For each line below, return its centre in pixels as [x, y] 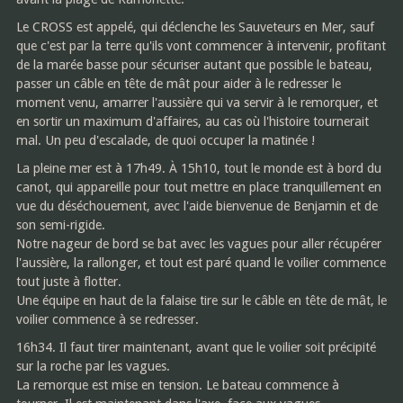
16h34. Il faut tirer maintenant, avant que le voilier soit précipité [196, 347]
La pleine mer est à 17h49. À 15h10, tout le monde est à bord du [198, 168]
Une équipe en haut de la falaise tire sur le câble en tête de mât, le [201, 300]
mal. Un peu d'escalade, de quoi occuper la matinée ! [165, 140]
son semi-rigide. [60, 224]
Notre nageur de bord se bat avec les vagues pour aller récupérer [198, 243]
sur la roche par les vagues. [93, 366]
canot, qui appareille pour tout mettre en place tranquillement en [198, 187]
